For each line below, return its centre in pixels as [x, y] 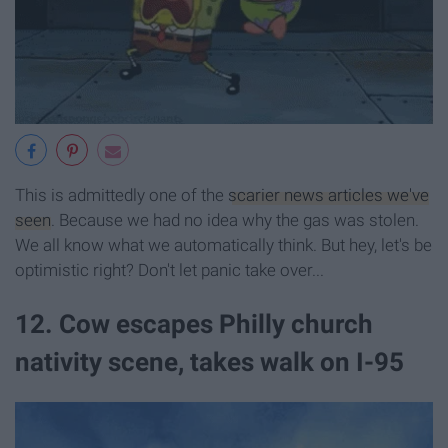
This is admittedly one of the [121, 195]
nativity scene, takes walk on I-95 [209, 361]
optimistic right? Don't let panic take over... [169, 270]
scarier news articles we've [328, 195]
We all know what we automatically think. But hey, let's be [223, 245]
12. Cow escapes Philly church [194, 323]
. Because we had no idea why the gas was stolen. [235, 220]
